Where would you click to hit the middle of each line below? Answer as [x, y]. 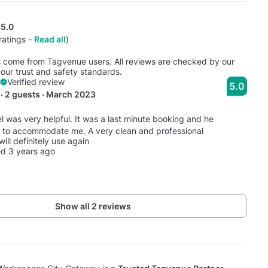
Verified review [36, 82]
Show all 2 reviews [93, 206]
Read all [50, 39]
